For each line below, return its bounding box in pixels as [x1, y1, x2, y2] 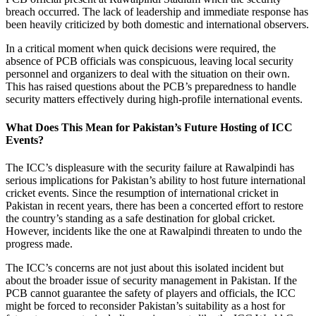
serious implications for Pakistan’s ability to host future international [6, 174, 305, 186]
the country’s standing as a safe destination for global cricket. [6, 212, 275, 224]
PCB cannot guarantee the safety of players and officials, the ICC [6, 286, 296, 299]
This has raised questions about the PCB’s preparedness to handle [6, 80, 296, 93]
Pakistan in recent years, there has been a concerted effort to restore [6, 199, 303, 212]
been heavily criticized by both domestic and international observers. [6, 18, 309, 31]
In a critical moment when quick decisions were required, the [6, 42, 276, 55]
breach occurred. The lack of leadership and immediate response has [6, 6, 308, 18]
